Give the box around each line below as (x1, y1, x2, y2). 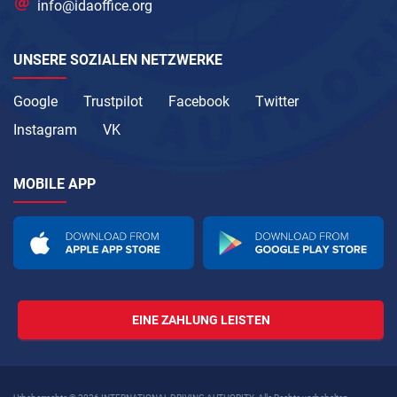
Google (13, 93, 58, 111)
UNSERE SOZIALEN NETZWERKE (13, 51, 222, 69)
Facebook (168, 93, 230, 111)
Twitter (255, 93, 299, 111)
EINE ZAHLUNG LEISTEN (131, 313, 270, 328)
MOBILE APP (13, 175, 96, 193)
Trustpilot (83, 93, 143, 111)
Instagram (13, 121, 77, 139)
